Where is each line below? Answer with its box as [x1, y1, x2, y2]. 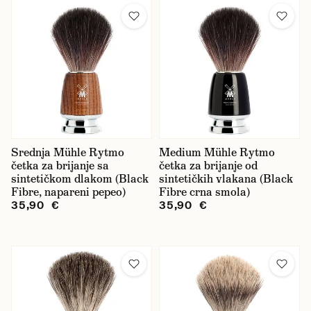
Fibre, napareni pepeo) [11, 185, 126, 199]
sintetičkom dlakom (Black [11, 171, 149, 186]
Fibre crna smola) [159, 185, 250, 199]
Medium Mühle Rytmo [159, 145, 275, 160]
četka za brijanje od [159, 158, 258, 173]
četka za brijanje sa [11, 158, 109, 173]
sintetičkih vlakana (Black [159, 171, 293, 186]
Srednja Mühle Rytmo [11, 145, 124, 160]
